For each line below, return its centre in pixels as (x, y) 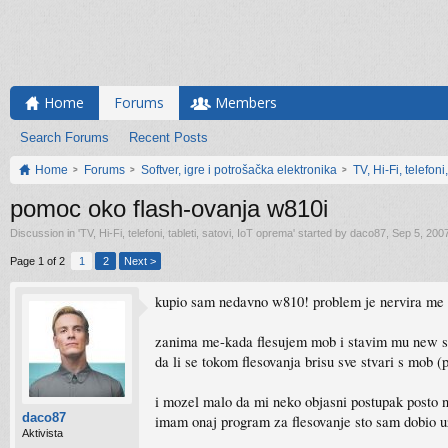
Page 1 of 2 (37, 261)
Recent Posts (168, 137)
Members (246, 102)
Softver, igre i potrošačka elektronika (239, 170)
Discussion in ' (45, 233)
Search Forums (64, 137)
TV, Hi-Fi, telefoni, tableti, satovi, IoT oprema (186, 233)
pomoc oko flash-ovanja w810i (169, 208)
